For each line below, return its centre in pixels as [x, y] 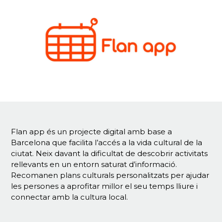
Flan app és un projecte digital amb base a [92, 132]
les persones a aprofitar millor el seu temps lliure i [105, 186]
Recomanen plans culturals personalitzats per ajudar [110, 175]
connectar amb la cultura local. [70, 197]
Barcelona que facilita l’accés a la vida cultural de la [107, 142]
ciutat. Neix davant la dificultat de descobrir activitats [110, 153]
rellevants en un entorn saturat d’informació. [94, 164]
